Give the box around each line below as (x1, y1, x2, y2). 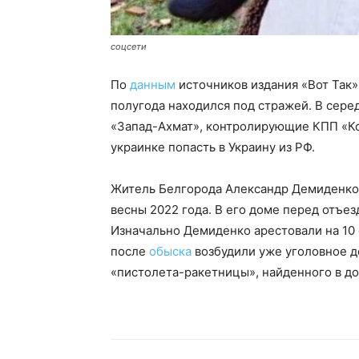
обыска (149, 244, 192, 260)
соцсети (111, 41, 147, 53)
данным (130, 77, 175, 93)
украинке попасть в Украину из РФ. (111, 139, 315, 155)
